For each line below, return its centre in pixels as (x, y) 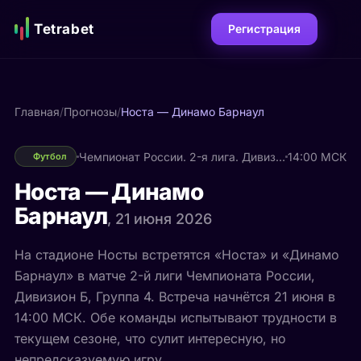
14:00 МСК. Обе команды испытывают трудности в (175, 317)
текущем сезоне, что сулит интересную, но (150, 338)
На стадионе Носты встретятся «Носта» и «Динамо (176, 255)
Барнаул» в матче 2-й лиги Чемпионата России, (164, 276)
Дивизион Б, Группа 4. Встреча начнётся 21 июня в (174, 297)
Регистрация (265, 29)
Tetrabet (64, 29)
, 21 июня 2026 (160, 219)
